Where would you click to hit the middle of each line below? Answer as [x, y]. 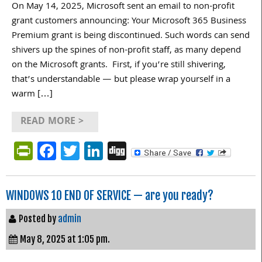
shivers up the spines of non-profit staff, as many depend [126, 51]
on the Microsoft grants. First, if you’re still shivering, [119, 65]
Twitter [108, 150]
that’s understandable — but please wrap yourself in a [121, 80]
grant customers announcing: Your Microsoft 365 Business [129, 21]
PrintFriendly [85, 150]
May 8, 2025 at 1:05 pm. [65, 239]
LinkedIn [137, 150]
